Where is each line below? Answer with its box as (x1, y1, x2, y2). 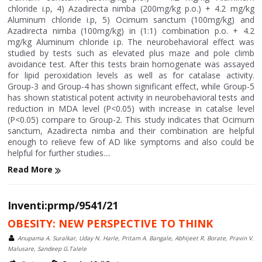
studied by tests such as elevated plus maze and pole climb (8, 47, 254, 59)
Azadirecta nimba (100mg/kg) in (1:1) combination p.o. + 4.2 (8, 25, 254, 37)
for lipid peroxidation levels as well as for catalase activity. (8, 70, 254, 81)
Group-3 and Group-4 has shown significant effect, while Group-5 (8, 81, 254, 92)
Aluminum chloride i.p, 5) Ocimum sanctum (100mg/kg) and (8, 14, 254, 26)
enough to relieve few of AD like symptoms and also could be (8, 136, 254, 148)
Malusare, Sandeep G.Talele (8, 244, 87, 253)
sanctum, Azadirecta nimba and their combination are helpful (8, 125, 254, 137)
